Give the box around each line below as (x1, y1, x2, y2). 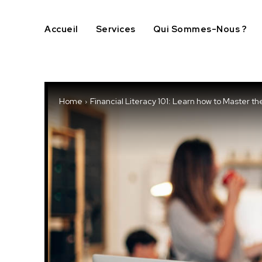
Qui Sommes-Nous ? (153, 23, 247, 35)
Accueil (44, 23, 78, 35)
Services (95, 23, 136, 35)
